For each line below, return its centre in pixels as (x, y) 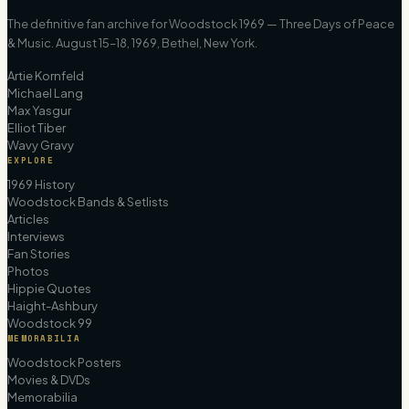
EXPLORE (31, 160)
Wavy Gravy (41, 145)
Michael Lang (45, 93)
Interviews (36, 236)
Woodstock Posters (64, 362)
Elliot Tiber (37, 127)
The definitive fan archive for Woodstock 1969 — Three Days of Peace (201, 23)
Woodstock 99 (50, 323)
